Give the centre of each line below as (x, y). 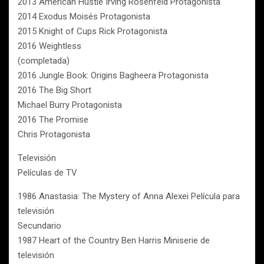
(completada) (44, 61)
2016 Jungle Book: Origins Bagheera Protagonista (113, 75)
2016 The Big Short (55, 90)
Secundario (39, 226)
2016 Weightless (49, 46)
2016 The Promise (53, 120)
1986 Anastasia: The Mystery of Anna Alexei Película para (129, 196)
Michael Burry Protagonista (70, 105)
